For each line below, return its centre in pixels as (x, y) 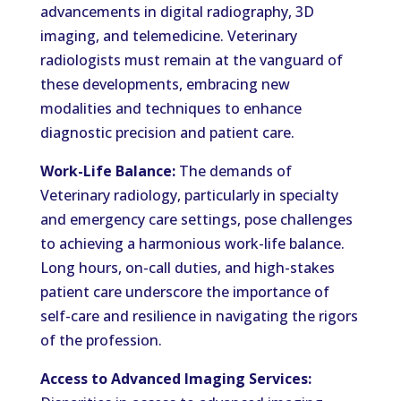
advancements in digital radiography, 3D (177, 12)
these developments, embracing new (165, 84)
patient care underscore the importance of (184, 292)
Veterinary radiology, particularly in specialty (189, 195)
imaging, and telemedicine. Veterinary (168, 36)
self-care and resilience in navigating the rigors (199, 316)
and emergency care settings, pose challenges (196, 219)
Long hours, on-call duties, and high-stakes (187, 268)
